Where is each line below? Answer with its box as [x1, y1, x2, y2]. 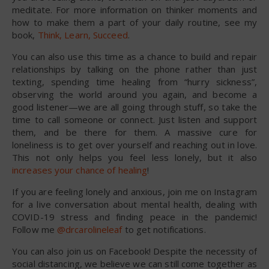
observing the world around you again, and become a [12, 88, 257, 100]
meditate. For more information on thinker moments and [12, 3, 257, 16]
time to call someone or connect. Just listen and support [12, 113, 257, 125]
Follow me [12, 223, 57, 235]
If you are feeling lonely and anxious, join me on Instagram [12, 185, 257, 198]
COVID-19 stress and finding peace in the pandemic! [12, 210, 257, 223]
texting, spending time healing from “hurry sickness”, [12, 75, 257, 88]
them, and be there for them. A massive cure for [12, 125, 257, 138]
